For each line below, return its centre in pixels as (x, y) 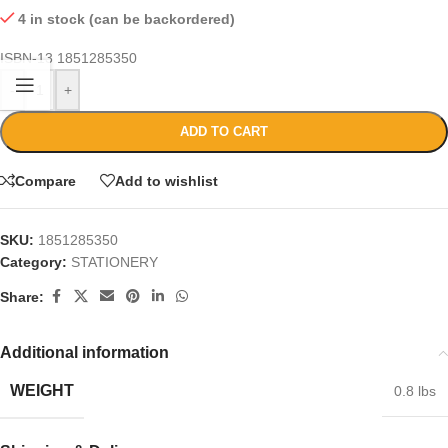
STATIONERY (114, 262)
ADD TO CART (224, 132)
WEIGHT (42, 391)
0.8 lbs (415, 391)
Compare (45, 180)
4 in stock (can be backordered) (127, 19)
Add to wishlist (166, 180)
